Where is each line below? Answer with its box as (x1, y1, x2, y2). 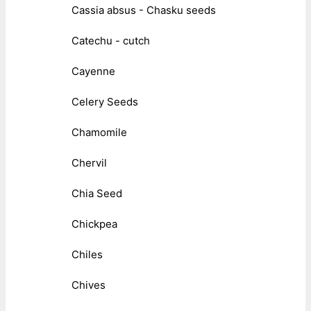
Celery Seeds (72, 94, 138, 108)
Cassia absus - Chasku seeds (72, 3, 216, 17)
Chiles (72, 247, 103, 261)
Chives (72, 278, 106, 292)
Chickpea (72, 217, 117, 230)
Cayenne (72, 64, 115, 78)
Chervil (72, 155, 107, 169)
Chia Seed (72, 186, 122, 200)
